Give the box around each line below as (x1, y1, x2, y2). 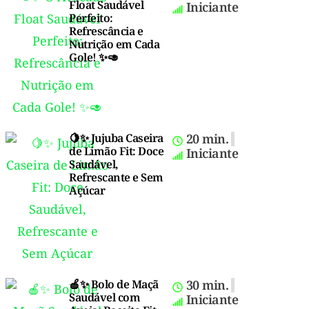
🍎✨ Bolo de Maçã (69, 276, 159, 292)
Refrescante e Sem (69, 169, 163, 185)
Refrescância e (69, 23, 143, 39)
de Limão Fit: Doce (69, 143, 163, 159)
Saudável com (69, 289, 140, 305)
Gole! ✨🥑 (69, 49, 118, 65)
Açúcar (69, 182, 105, 198)
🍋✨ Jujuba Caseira (69, 130, 163, 146)
